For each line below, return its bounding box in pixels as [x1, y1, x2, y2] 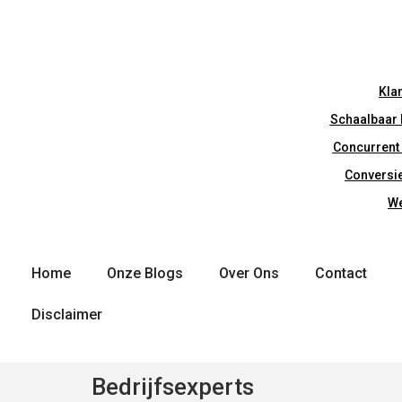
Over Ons [219, 265, 279, 283]
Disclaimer [31, 306, 102, 324]
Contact [315, 265, 367, 283]
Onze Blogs [107, 265, 183, 283]
